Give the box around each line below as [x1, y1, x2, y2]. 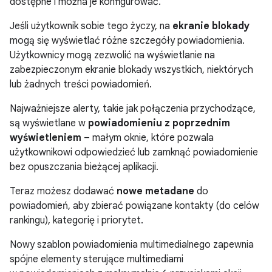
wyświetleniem [10, 131, 81, 144]
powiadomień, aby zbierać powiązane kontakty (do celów [10, 199, 259, 212]
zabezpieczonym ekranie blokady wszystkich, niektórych [10, 63, 253, 76]
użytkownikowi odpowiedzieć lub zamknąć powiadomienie [10, 146, 258, 158]
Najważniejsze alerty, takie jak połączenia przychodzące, [10, 102, 256, 115]
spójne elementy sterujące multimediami [10, 253, 183, 265]
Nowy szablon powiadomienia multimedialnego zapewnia [10, 238, 254, 251]
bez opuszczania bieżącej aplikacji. [10, 160, 158, 173]
